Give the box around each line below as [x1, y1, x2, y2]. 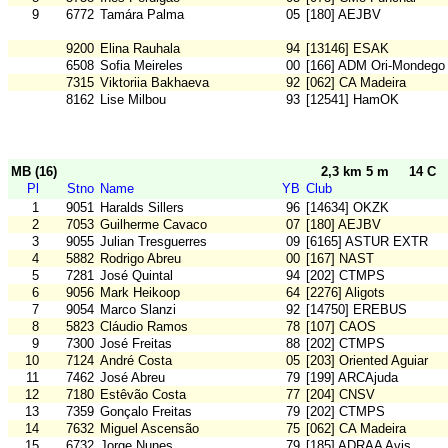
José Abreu [100, 370, 165, 386]
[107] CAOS [306, 319, 376, 335]
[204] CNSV [306, 387, 375, 403]
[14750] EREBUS [306, 302, 407, 318]
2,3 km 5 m [321, 164, 389, 180]
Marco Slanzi [100, 302, 176, 318]
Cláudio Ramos [100, 319, 188, 335]
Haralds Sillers [100, 200, 184, 216]
